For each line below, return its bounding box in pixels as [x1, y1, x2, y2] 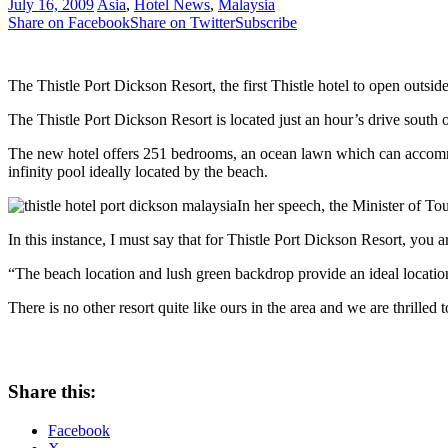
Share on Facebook [8, 14, 130, 32]
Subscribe [235, 14, 297, 32]
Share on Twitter [130, 14, 235, 32]
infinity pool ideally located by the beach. [8, 163, 268, 181]
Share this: [8, 381, 96, 403]
